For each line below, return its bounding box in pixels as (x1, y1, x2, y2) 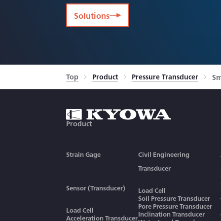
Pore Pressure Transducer (138, 201, 212, 211)
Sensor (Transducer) (66, 183, 126, 192)
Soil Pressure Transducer (138, 193, 210, 203)
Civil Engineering (138, 149, 189, 159)
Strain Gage (66, 149, 101, 159)
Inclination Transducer (138, 209, 205, 219)
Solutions (74, 10, 110, 21)
